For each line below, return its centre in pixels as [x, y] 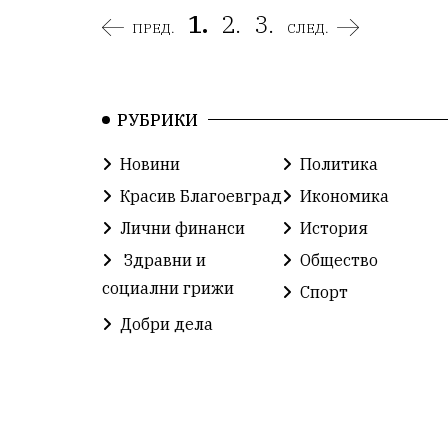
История [334, 227]
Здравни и [163, 259]
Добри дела [166, 323]
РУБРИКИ [157, 119]
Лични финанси [182, 227]
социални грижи [168, 287]
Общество [339, 259]
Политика [339, 163]
